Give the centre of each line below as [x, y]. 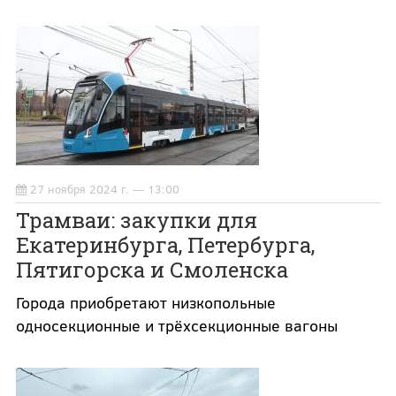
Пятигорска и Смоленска [152, 270]
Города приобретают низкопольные [145, 303]
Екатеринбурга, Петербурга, [165, 245]
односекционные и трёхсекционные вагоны [176, 326]
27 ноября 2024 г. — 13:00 [104, 190]
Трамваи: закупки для [136, 221]
